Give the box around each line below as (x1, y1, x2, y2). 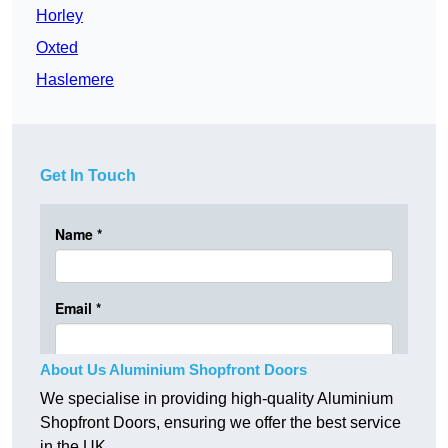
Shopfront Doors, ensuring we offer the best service (40, 414, 401, 432)
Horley (36, 7, 83, 25)
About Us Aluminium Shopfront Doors (40, 361, 307, 379)
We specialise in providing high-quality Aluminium (40, 390, 393, 408)
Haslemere (36, 71, 114, 89)
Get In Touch (40, 167, 136, 185)
